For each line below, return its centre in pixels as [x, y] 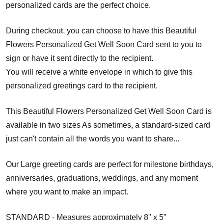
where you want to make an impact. [67, 192]
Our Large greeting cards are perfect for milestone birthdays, [110, 164]
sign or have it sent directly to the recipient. [80, 58]
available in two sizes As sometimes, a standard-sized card [108, 125]
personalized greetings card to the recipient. [82, 85]
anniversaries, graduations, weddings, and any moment [102, 178]
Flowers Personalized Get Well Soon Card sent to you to [104, 44]
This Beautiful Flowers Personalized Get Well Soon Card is [109, 111]
